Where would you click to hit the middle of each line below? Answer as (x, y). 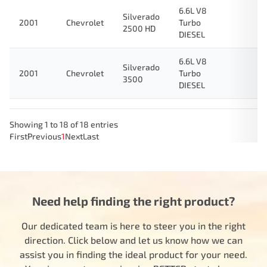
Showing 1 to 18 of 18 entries (64, 124)
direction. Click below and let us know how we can (133, 240)
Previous (44, 136)
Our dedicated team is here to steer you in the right (133, 226)
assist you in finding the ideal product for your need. (133, 254)
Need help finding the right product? (133, 201)
